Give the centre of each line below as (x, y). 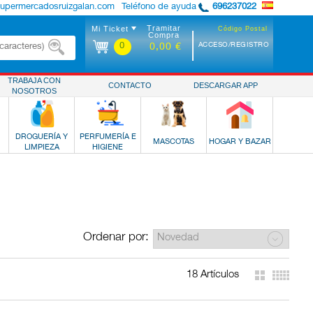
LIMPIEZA (42, 148)
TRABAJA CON (35, 80)
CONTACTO (130, 85)
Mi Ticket (110, 29)
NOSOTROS (35, 91)
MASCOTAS (174, 142)
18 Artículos (212, 275)
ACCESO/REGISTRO (233, 45)
